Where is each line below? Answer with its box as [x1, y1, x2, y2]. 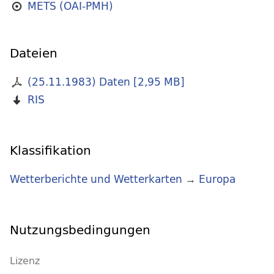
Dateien [10, 42, 57, 64]
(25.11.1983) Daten [27, 73, 130, 91]
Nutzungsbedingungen [10, 219, 150, 241]
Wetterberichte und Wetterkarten [10, 170, 182, 188]
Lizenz [10, 252, 40, 270]
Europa [199, 170, 235, 188]
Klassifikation [10, 139, 91, 161]
